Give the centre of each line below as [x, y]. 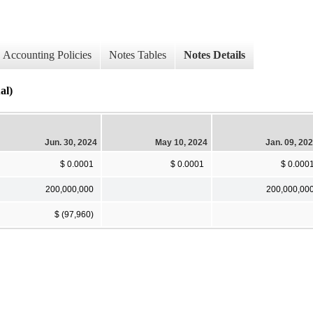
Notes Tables [138, 55]
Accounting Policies [47, 55]
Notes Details [214, 55]
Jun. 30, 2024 [71, 142]
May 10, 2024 [181, 142]
